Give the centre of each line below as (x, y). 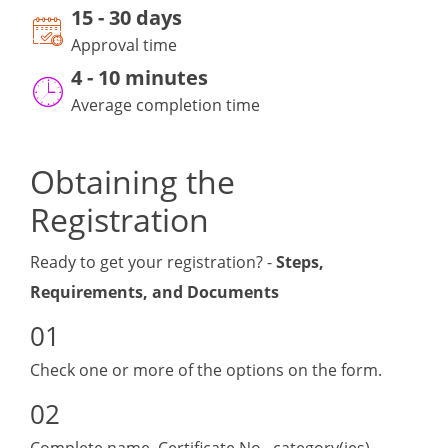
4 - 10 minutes (139, 78)
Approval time (124, 45)
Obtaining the (132, 182)
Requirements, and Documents (154, 292)
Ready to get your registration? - (153, 262)
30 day (140, 18)
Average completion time (165, 105)
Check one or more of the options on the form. (206, 370)
